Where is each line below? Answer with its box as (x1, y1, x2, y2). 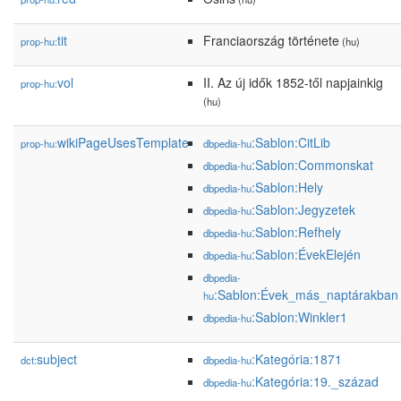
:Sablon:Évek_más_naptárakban (214, 286, 398, 303)
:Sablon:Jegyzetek (252, 200, 355, 218)
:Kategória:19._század (252, 372, 379, 390)
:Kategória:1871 (252, 350, 342, 368)
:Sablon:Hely (252, 178, 323, 196)
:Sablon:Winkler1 (252, 308, 347, 326)
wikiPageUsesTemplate (57, 133, 189, 151)
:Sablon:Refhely (252, 223, 341, 241)
